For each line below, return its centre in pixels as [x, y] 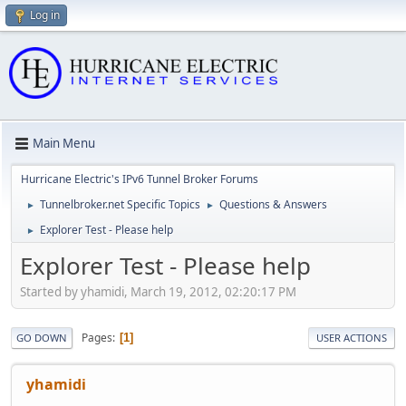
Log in [45, 15]
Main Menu [64, 144]
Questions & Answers [273, 204]
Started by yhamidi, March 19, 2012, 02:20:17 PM [158, 292]
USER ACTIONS [352, 338]
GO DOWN [42, 338]
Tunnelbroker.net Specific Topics [120, 204]
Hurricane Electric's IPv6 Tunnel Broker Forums [140, 179]
